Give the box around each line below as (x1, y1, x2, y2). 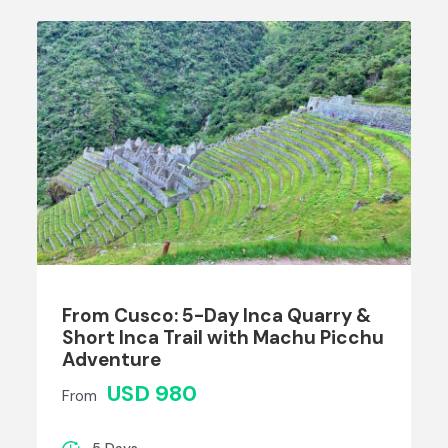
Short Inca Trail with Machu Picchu (62, 325, 385, 351)
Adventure (62, 347, 162, 373)
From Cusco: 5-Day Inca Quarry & (62, 303, 372, 329)
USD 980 (107, 379, 198, 409)
